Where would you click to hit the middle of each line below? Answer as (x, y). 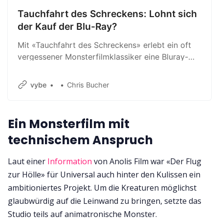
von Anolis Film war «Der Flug (147, 162)
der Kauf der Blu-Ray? (67, 26)
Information (70, 162)
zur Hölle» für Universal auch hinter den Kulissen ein (104, 175)
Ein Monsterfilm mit (69, 124)
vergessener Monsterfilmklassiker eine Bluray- (103, 56)
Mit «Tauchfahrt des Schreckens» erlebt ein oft (104, 45)
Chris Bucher (88, 85)
